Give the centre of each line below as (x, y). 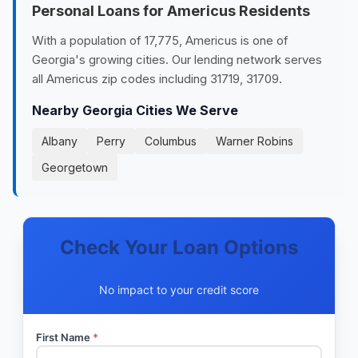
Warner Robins (255, 141)
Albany (60, 141)
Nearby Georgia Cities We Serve (135, 110)
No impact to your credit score (179, 290)
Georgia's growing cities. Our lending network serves (177, 60)
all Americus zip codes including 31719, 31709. (157, 79)
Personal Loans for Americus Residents (171, 11)
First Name (64, 337)
